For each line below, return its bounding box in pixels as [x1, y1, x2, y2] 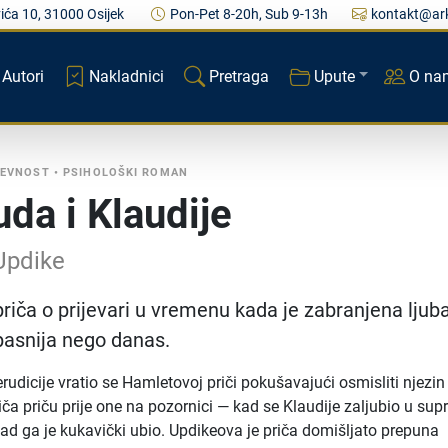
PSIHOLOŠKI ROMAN [63, 166, 188, 179]
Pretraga [208, 66, 269, 86]
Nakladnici [88, 66, 164, 86]
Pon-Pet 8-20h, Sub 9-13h [169, 6, 328, 23]
